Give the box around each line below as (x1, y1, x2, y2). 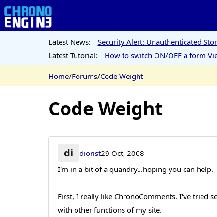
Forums (71, 71, 97, 81)
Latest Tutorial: (48, 50, 97, 60)
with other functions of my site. (58, 205, 162, 215)
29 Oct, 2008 (100, 148, 144, 158)
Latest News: (48, 36, 91, 46)
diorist (79, 148, 101, 158)
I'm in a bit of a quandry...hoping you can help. (58, 164, 214, 174)
